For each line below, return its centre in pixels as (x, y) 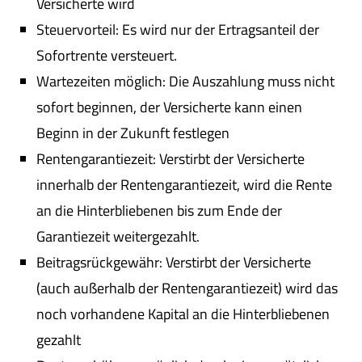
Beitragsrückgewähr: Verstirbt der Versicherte (174, 263)
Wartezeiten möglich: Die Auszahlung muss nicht (185, 82)
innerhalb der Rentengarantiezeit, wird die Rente (184, 185)
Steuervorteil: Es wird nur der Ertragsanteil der (178, 30)
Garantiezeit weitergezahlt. (118, 237)
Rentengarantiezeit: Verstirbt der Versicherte (170, 159)
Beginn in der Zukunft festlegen (133, 133)
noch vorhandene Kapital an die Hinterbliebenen (183, 314)
